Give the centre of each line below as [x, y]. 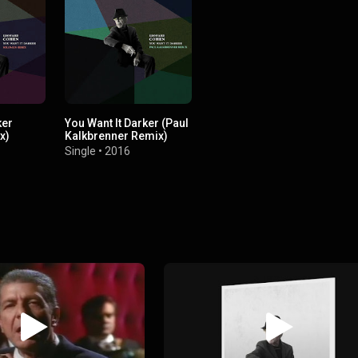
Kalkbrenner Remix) [117, 136]
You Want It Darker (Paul [127, 123]
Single [81, 151]
